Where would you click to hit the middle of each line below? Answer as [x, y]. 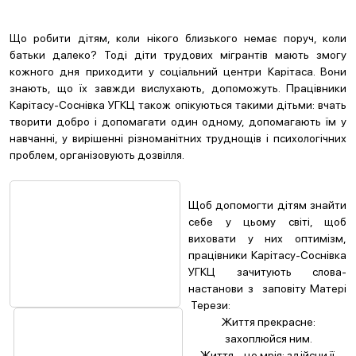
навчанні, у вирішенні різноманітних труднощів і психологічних [178, 138]
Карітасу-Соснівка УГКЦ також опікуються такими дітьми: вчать [178, 105]
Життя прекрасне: [269, 322]
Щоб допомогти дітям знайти [267, 205]
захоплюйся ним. [269, 339]
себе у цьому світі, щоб [267, 222]
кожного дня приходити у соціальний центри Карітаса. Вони [178, 72]
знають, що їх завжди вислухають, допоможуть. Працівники [178, 88]
